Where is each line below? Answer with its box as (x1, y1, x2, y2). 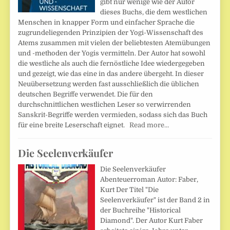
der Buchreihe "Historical (100, 206, 181, 215)
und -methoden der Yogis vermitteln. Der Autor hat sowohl (18, 49, 206, 57)
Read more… (129, 121, 169, 129)
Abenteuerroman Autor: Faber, (100, 176, 199, 184)
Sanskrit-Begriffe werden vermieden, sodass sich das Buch (18, 111, 208, 119)
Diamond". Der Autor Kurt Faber (100, 217, 203, 225)
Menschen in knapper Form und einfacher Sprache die (18, 18, 195, 26)
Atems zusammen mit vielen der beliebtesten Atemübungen (18, 39, 211, 47)
